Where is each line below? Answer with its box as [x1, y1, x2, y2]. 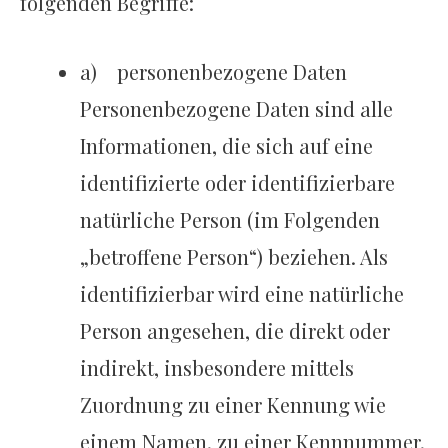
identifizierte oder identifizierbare [80, 169, 396, 197]
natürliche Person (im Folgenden [80, 206, 381, 234]
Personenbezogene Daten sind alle [80, 95, 394, 123]
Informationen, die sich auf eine [80, 132, 374, 160]
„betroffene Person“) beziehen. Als [80, 243, 389, 271]
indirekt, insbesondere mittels [80, 354, 355, 382]
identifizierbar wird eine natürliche [80, 280, 405, 308]
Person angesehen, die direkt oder [80, 317, 391, 345]
